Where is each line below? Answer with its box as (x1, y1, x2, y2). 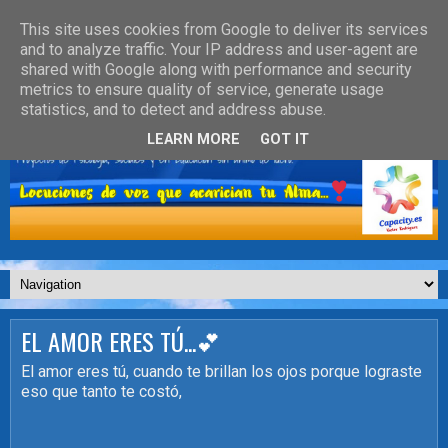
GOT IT (260, 131, 309, 149)
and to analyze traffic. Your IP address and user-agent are (20, 40, 418, 59)
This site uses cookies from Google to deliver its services (20, 20, 428, 39)
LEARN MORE (147, 131, 240, 149)
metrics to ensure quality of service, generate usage (20, 80, 384, 99)
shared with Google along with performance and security (20, 60, 412, 79)
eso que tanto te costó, (21, 381, 182, 401)
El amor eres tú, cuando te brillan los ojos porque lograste (21, 361, 422, 381)
